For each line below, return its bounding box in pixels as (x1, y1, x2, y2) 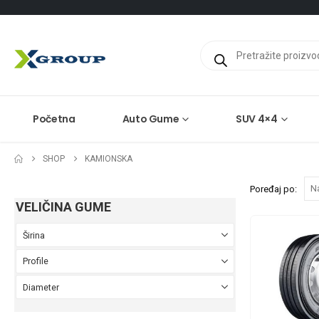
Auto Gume (122, 112, 179, 126)
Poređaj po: (250, 183, 297, 194)
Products (200, 40, 241, 51)
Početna (33, 112, 75, 126)
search (200, 50, 231, 61)
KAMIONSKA (85, 154, 132, 164)
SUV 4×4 (236, 112, 278, 126)
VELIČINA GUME (16, 199, 111, 214)
